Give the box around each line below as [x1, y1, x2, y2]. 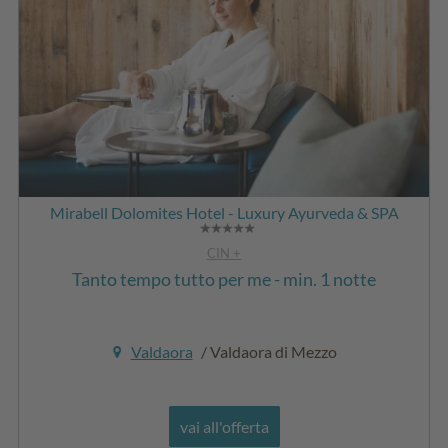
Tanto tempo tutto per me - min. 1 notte [72, 268, 376, 291]
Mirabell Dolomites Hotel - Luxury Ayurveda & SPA [49, 203, 399, 223]
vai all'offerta [179, 417, 269, 437]
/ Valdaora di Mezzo [197, 342, 337, 362]
